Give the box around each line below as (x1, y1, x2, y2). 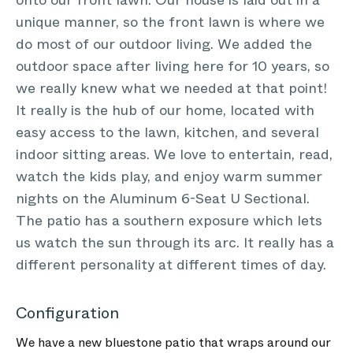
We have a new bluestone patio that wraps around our (16, 333, 331, 351)
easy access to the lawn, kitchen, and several (16, 122, 319, 143)
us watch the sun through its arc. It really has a (16, 232, 334, 253)
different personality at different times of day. (16, 255, 326, 275)
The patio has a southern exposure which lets (16, 210, 322, 231)
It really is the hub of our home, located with (16, 100, 314, 121)
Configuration (16, 302, 119, 325)
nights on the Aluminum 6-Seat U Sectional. (16, 188, 310, 209)
